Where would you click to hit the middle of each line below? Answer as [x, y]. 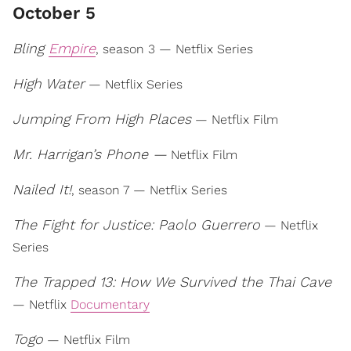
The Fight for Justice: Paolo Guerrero [136, 224]
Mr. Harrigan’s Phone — [90, 154]
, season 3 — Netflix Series [174, 49]
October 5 [54, 13]
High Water [49, 83]
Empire [72, 48]
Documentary [110, 304]
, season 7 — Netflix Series [149, 190]
